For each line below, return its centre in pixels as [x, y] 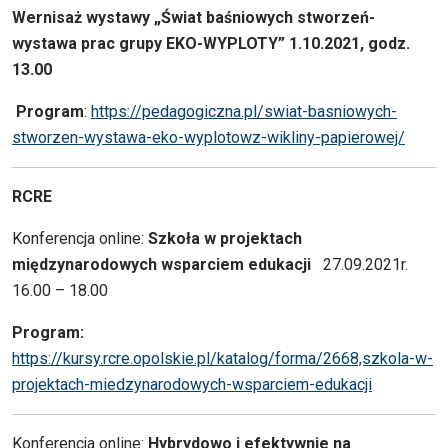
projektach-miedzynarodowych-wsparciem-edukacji [192, 385]
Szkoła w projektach [225, 239]
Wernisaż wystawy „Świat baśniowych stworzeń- [193, 18]
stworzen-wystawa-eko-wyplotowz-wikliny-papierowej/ [208, 138]
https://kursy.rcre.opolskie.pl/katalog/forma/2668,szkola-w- [222, 359]
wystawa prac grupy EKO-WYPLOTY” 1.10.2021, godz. [211, 44]
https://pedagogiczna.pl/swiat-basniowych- [244, 112]
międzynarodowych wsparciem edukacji [161, 265]
